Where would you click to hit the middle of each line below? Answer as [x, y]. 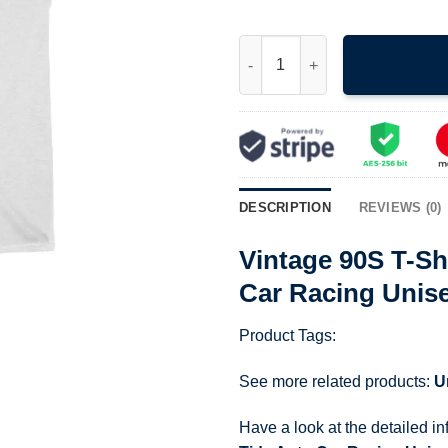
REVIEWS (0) [400, 208]
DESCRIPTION [285, 208]
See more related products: [336, 381]
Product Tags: [287, 335]
